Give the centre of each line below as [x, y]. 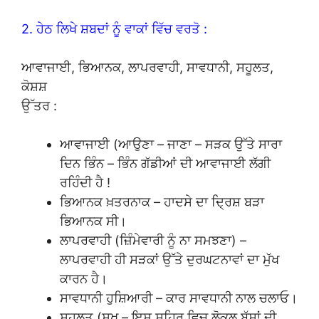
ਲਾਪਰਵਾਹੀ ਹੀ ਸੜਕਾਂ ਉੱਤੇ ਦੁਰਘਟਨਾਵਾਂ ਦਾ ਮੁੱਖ [169, 259]
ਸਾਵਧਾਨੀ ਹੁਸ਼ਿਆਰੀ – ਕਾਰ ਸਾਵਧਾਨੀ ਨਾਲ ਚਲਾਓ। [179, 298]
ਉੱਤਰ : [39, 105]
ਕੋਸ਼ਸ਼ [34, 86]
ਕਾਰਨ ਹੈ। [84, 278]
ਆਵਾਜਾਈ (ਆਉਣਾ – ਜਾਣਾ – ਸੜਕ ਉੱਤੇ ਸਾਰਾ [171, 144]
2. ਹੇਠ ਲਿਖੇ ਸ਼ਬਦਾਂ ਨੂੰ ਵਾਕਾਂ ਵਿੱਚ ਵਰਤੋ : [114, 28]
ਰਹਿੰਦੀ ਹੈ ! [85, 182]
